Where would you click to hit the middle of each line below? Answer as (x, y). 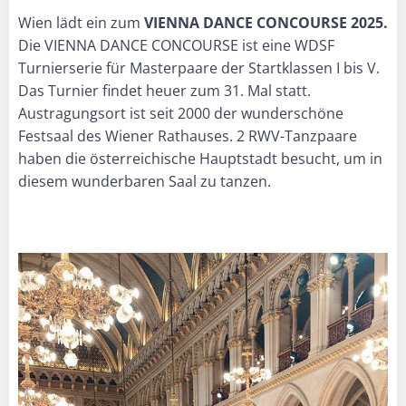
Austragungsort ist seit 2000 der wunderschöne (181, 113)
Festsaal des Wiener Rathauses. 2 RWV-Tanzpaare (188, 135)
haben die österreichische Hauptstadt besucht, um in (200, 158)
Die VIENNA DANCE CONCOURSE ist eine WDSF (176, 45)
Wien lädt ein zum (81, 22)
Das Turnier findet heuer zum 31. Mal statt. (164, 90)
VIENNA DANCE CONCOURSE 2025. (266, 22)
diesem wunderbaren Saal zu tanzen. (145, 181)
